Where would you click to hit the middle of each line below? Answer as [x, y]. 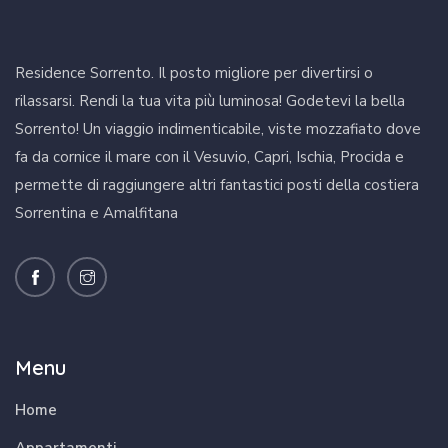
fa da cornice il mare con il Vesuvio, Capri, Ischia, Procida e [209, 156]
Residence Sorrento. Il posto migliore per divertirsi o [194, 72]
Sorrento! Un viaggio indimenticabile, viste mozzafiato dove [218, 128]
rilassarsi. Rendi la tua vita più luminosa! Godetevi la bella [210, 100]
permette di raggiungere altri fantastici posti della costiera [217, 184]
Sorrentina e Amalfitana [96, 212]
